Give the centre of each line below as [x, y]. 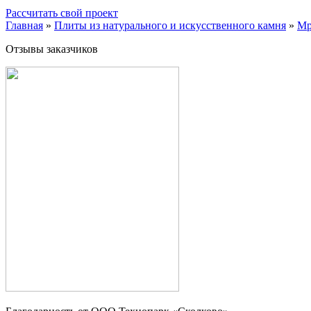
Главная [24, 26]
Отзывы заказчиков [52, 49]
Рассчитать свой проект [62, 13]
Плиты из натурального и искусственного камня [170, 26]
